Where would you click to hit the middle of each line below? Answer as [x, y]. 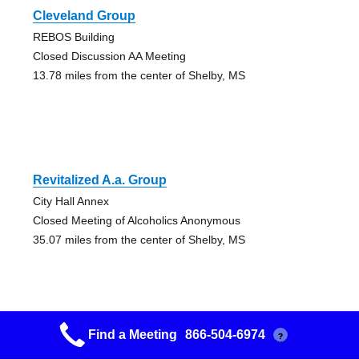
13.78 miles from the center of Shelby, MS [139, 76]
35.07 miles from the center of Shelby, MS [139, 240]
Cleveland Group [84, 16]
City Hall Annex [71, 202]
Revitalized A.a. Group [99, 180]
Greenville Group [84, 345]
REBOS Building [73, 37]
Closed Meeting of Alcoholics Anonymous [136, 221]
